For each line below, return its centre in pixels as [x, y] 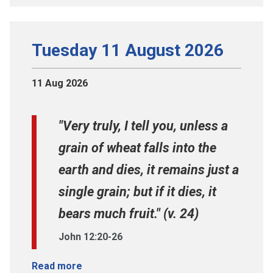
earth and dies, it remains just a [149, 170]
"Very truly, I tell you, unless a [143, 126]
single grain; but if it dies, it [137, 192]
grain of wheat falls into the [137, 148]
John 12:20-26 [90, 237]
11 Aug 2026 [60, 83]
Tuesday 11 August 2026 [128, 51]
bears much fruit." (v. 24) [129, 214]
